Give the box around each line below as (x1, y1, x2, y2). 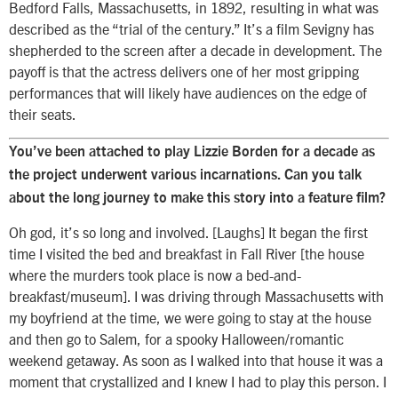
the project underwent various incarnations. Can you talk (9, 167, 362, 182)
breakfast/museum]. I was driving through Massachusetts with (9, 287, 384, 306)
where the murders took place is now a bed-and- (9, 266, 301, 284)
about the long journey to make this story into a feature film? (9, 190, 386, 205)
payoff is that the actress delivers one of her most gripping (9, 62, 359, 81)
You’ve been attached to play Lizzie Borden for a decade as (9, 144, 375, 159)
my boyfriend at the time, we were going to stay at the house (9, 308, 371, 327)
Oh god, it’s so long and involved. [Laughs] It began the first (9, 223, 368, 242)
